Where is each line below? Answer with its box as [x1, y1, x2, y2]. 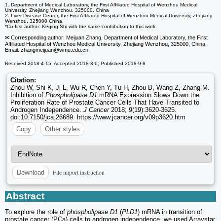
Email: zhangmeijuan [5, 47, 54, 53]
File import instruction [53, 168, 105, 177]
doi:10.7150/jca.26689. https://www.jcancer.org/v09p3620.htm [10, 113, 185, 121]
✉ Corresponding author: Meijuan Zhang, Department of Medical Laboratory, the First [5, 35, 208, 41]
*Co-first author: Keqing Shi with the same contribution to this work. [5, 24, 157, 30]
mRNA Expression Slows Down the [97, 91, 199, 99]
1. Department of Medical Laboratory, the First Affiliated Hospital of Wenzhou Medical [5, 2, 197, 8]
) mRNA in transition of [138, 208, 202, 216]
